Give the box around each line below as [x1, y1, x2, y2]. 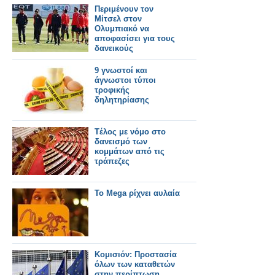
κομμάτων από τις [95, 147, 165, 156]
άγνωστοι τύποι [95, 76, 156, 85]
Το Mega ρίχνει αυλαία [95, 188, 180, 198]
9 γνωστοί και [95, 66, 147, 75]
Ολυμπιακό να [95, 24, 149, 33]
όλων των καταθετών [95, 260, 175, 269]
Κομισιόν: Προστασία [95, 250, 177, 259]
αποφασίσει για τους [95, 34, 175, 43]
